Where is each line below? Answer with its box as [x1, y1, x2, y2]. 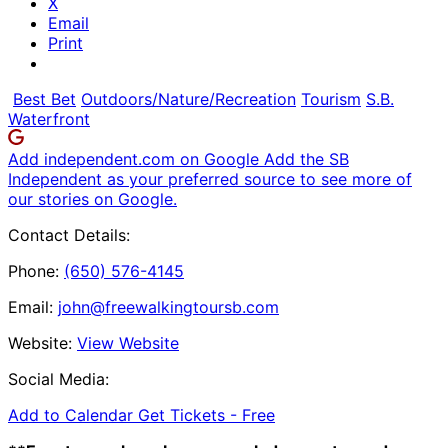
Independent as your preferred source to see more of [8, 168, 412, 189]
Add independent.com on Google [8, 148, 264, 169]
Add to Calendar [8, 404, 138, 425]
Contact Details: [8, 224, 130, 245]
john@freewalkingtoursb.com [58, 296, 279, 317]
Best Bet [13, 88, 76, 109]
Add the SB [264, 148, 349, 169]
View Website [77, 332, 179, 353]
